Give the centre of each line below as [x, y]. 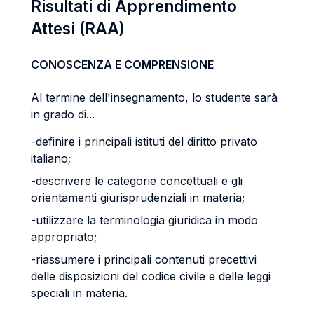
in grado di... [63, 114]
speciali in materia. [79, 293]
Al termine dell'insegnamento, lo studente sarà [154, 97]
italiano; [51, 158]
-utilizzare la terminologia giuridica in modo [144, 220]
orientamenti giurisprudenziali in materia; [138, 198]
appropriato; [64, 237]
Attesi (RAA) [78, 28]
